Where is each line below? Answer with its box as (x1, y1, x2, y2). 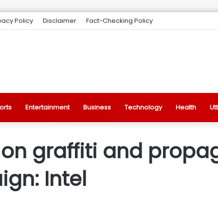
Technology (125, 103, 162, 112)
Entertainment (25, 103, 70, 112)
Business (83, 103, 111, 112)
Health (176, 103, 196, 112)
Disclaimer (43, 16, 76, 25)
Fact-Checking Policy (86, 16, 153, 25)
